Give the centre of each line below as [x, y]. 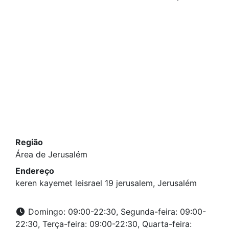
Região [29, 142]
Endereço [35, 171]
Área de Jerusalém [51, 155]
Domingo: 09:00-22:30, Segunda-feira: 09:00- [116, 212]
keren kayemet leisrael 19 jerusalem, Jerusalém [106, 183]
